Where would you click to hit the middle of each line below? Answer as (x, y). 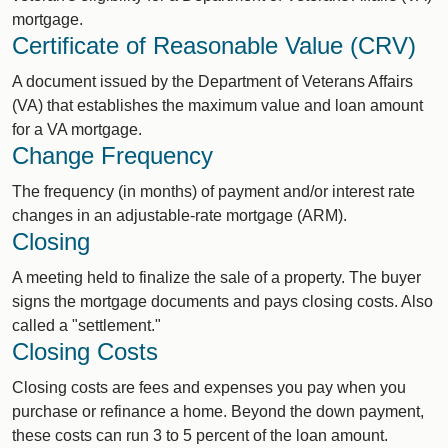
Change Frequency (112, 155)
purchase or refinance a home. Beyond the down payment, (218, 411)
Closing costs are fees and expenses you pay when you (209, 387)
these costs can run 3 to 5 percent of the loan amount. (200, 435)
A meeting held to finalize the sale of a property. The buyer (216, 277)
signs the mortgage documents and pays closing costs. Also (222, 301)
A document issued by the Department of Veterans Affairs (212, 81)
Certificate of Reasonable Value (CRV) (214, 45)
